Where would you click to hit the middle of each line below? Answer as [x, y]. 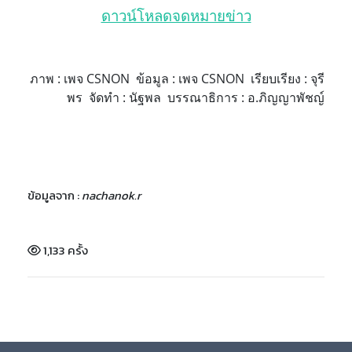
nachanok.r [111, 196]
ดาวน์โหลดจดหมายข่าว [176, 16]
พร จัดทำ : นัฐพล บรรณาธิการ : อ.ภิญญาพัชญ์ [196, 98]
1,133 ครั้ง [64, 251]
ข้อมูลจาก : [55, 196]
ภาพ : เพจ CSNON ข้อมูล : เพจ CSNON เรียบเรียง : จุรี [177, 79]
